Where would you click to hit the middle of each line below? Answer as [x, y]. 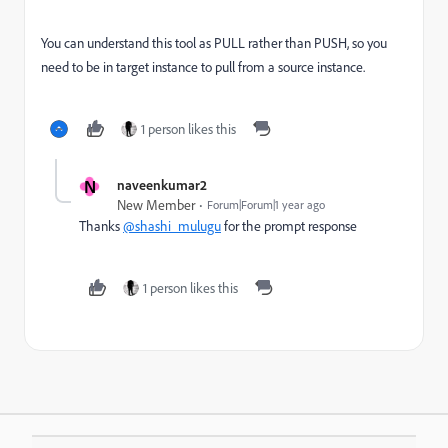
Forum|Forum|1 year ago [266, 205]
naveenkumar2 [162, 185]
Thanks [101, 226]
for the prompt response [289, 226]
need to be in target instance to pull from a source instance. [203, 67]
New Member [156, 205]
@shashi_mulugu [172, 226]
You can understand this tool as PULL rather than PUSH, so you [214, 43]
